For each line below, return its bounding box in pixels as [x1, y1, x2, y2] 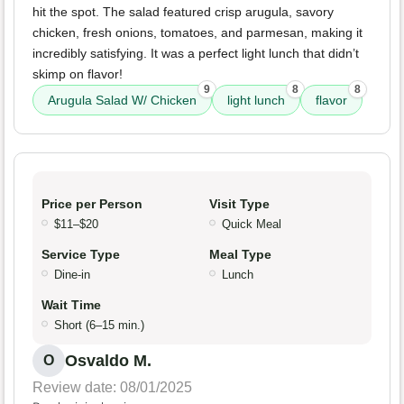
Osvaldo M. [65, 352, 151, 371]
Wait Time [41, 298, 101, 313]
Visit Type [209, 197, 270, 212]
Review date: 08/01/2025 [32, 380, 192, 396]
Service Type [41, 247, 120, 262]
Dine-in [54, 268, 90, 282]
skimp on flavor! [32, 67, 123, 82]
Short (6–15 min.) [54, 318, 144, 333]
